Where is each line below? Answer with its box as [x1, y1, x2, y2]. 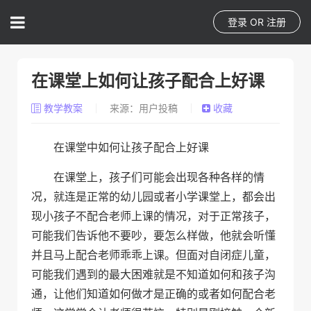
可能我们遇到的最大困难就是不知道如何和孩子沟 [31, 267, 276, 281]
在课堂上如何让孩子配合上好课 [31, 71, 264, 91]
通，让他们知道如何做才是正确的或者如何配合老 [31, 287, 276, 301]
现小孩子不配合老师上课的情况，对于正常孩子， [31, 209, 276, 223]
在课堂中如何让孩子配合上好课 [53, 140, 209, 154]
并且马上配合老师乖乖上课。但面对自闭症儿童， [31, 248, 276, 262]
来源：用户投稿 [107, 102, 180, 114]
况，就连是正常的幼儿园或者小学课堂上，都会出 [31, 190, 276, 203]
